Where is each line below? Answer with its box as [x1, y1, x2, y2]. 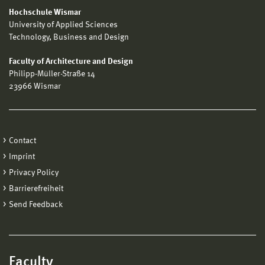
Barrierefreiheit [9, 185, 63, 193]
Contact [9, 137, 36, 146]
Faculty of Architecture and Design [9, 57, 133, 66]
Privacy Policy [9, 169, 59, 177]
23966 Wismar [9, 82, 61, 91]
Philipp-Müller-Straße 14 [9, 70, 95, 79]
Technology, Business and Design [9, 33, 129, 42]
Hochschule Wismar [9, 8, 81, 17]
